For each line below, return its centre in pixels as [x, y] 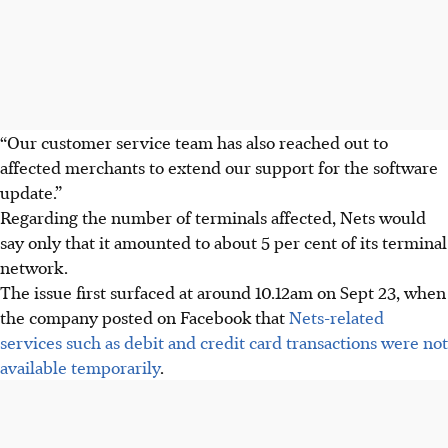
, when [421, 291]
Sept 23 [368, 291]
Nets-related [336, 316]
